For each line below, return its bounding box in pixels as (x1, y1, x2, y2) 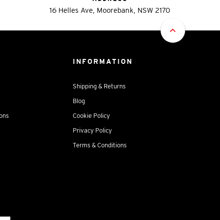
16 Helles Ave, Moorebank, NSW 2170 (49, 5, 170, 15)
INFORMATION (72, 57, 133, 65)
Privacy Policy (72, 126, 112, 134)
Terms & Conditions (72, 141, 127, 149)
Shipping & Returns (72, 82, 126, 90)
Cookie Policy (72, 111, 110, 119)
